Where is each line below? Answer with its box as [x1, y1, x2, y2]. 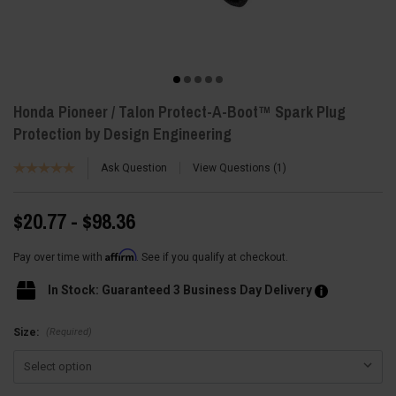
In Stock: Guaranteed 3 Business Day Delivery [47, 282, 312, 297]
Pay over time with [13, 250, 105, 263]
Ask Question [101, 162, 167, 174]
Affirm [105, 247, 136, 262]
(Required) [45, 325, 92, 338]
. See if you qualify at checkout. [136, 250, 288, 263]
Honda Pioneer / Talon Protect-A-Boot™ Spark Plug [13, 100, 346, 123]
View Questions [193, 162, 273, 174]
